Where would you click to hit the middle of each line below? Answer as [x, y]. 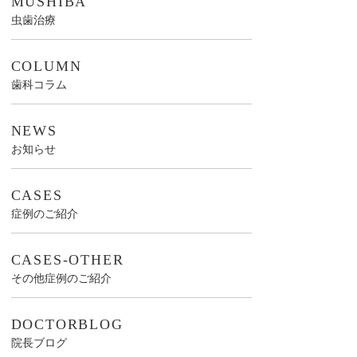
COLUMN [46, 66]
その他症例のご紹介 [61, 279]
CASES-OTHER [67, 260]
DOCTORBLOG [67, 324]
